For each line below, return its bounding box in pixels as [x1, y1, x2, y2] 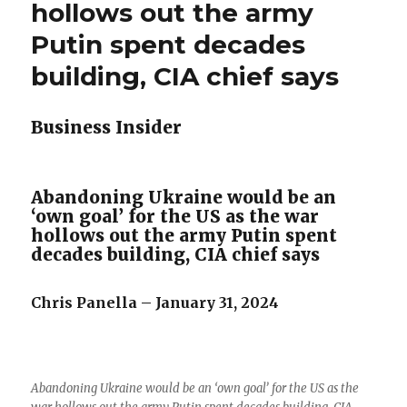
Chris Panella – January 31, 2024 [31, 293, 280, 313]
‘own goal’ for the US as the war [31, 205, 320, 228]
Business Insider [31, 116, 183, 139]
